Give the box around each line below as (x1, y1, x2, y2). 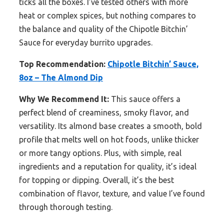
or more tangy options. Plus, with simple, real (19, 148, 181, 158)
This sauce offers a (109, 94, 180, 104)
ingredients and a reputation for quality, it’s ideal (19, 162, 196, 171)
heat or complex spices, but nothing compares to (19, 11, 196, 20)
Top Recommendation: (19, 59, 105, 69)
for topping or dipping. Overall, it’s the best (19, 175, 174, 185)
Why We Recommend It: (19, 94, 109, 104)
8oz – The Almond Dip (19, 73, 103, 82)
